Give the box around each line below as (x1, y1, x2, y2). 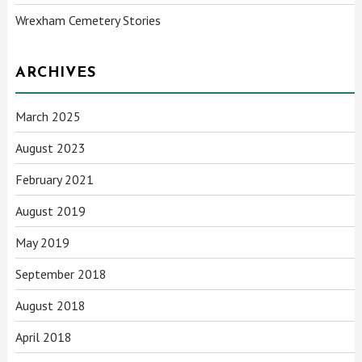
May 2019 (15, 234, 70, 250)
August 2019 (15, 202, 86, 219)
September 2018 (15, 265, 107, 282)
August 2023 (15, 139, 86, 156)
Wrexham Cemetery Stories (15, 11, 162, 28)
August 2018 (15, 297, 86, 314)
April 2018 (15, 328, 73, 345)
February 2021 (15, 170, 95, 187)
